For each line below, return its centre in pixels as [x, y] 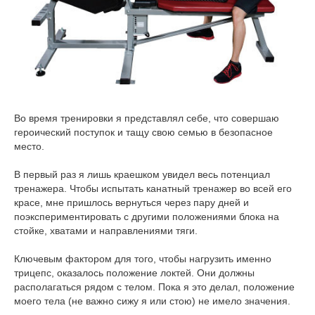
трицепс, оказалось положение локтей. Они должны [134, 272]
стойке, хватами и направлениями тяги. [106, 230]
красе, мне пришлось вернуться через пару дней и [131, 202]
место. [29, 146]
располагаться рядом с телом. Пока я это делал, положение [154, 287]
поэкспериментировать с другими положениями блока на [147, 216]
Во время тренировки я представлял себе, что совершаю [147, 118]
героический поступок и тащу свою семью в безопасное [143, 132]
